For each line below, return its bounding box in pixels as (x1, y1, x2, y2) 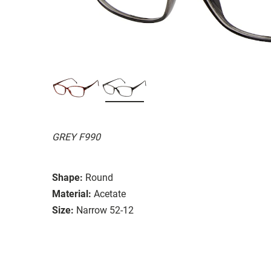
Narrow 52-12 (76, 204, 134, 216)
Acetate (94, 188, 126, 200)
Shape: (52, 171, 83, 183)
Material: (52, 188, 91, 200)
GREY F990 (52, 131, 100, 143)
